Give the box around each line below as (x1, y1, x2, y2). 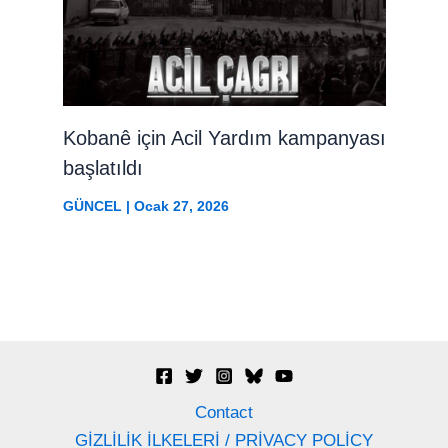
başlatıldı (62, 156, 143, 179)
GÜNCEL (62, 197, 122, 214)
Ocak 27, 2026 (133, 197, 229, 214)
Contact (195, 403, 253, 423)
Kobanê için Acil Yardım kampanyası (62, 126, 386, 149)
